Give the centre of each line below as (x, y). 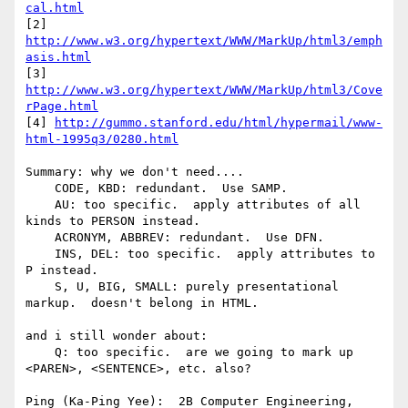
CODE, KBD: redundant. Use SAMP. (40, 189)
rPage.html (62, 107)
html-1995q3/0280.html (102, 139)
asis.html (58, 57)
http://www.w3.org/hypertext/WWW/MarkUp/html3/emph (204, 41)
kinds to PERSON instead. (113, 221)
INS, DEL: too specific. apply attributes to (40, 254)
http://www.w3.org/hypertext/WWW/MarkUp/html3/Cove (204, 90)
